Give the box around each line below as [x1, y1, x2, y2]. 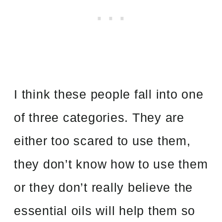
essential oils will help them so [14, 203, 196, 218]
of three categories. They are [14, 110, 184, 124]
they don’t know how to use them [14, 157, 208, 171]
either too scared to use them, [14, 133, 191, 148]
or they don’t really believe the [14, 180, 193, 194]
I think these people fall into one [14, 87, 204, 101]
